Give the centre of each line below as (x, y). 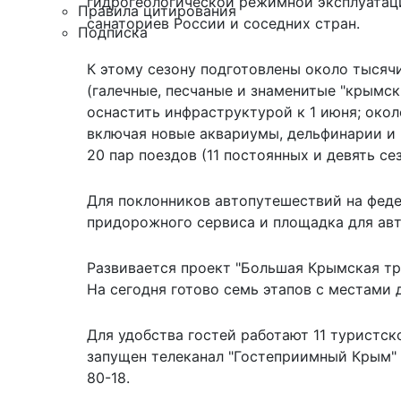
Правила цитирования (157, 11)
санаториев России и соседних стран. (223, 23)
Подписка (113, 32)
